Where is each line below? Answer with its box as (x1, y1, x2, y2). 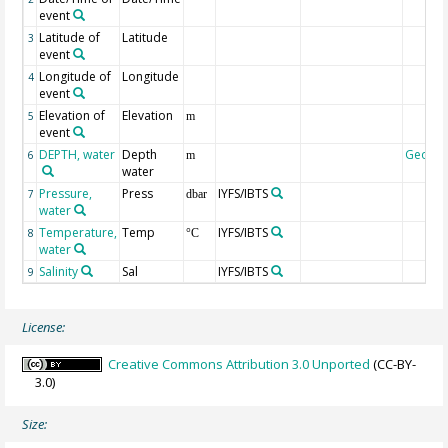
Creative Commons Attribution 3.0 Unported (108, 354, 371, 373)
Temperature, (39, 224, 118, 242)
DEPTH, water (39, 146, 116, 164)
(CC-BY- (370, 354, 417, 373)
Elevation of (39, 107, 106, 125)
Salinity (39, 263, 79, 281)
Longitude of (39, 68, 112, 86)
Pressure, (39, 185, 93, 203)
